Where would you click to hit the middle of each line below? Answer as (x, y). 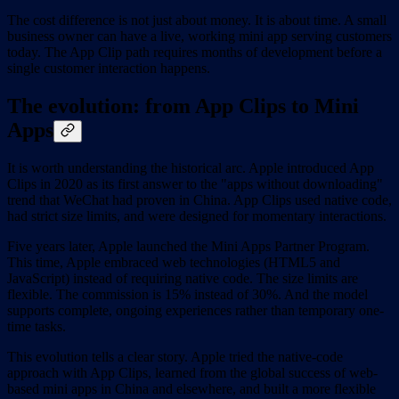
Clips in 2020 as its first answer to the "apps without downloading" (195, 183)
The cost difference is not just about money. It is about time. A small (197, 20)
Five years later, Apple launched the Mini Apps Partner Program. (188, 246)
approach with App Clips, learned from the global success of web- (192, 372)
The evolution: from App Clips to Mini (183, 106)
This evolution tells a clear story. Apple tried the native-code (175, 356)
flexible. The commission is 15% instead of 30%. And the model (187, 294)
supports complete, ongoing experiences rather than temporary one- (195, 310)
